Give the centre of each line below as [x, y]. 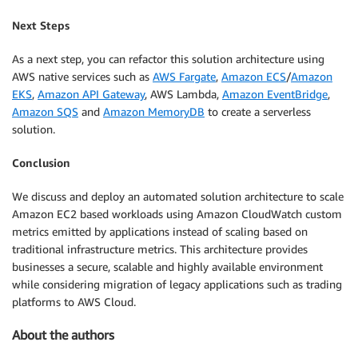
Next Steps [41, 26]
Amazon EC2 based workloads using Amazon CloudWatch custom [177, 214]
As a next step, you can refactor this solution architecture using [168, 59]
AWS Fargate [184, 77]
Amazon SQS [45, 112]
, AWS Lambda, [183, 94]
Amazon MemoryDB [154, 112]
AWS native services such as [82, 77]
